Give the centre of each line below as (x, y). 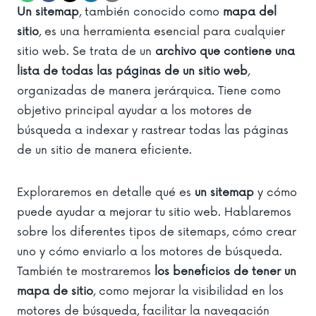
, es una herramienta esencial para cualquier (162, 31)
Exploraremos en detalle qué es (106, 192)
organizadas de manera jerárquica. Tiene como (149, 91)
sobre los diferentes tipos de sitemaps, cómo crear (157, 232)
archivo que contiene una (225, 51)
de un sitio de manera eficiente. (104, 150)
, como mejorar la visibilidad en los (188, 291)
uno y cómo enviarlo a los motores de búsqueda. (150, 251)
